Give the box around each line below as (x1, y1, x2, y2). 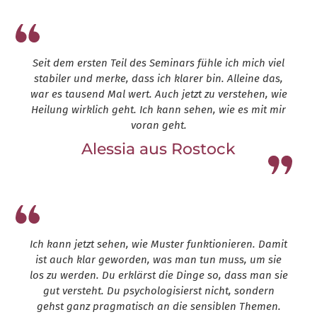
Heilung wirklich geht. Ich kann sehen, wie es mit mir (31, 103, 286, 117)
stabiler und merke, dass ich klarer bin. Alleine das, (34, 72, 283, 86)
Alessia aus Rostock (81, 139, 236, 159)
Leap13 (142, 161, 175, 175)
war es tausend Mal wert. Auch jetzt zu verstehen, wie (30, 88, 287, 101)
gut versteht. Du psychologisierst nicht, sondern (42, 284, 275, 298)
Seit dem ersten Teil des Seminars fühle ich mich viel (33, 57, 284, 70)
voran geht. (130, 119, 187, 132)
